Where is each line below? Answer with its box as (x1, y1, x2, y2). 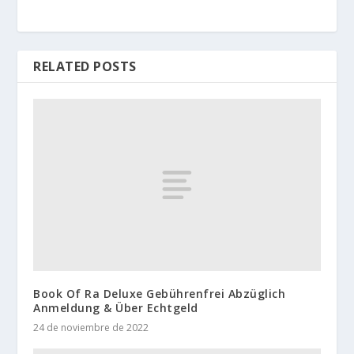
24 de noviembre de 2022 (33, 320, 149, 334)
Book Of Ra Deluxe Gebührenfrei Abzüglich (33, 285, 286, 301)
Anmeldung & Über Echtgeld (33, 299, 198, 315)
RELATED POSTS (33, 57, 137, 75)
